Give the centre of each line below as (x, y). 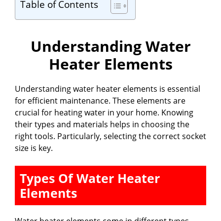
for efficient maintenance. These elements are (100, 101)
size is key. (34, 148)
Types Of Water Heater (90, 178)
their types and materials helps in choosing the (102, 125)
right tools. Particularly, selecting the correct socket (110, 136)
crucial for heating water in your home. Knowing (104, 113)
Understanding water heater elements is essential (108, 89)
